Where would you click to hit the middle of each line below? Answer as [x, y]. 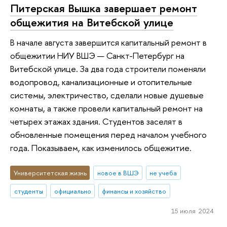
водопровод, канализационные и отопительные [101, 82]
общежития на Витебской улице [92, 22]
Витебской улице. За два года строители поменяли [108, 69]
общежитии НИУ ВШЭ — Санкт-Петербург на [97, 56]
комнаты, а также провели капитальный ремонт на [106, 108]
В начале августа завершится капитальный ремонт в [108, 43]
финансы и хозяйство [134, 191]
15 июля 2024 [192, 211]
